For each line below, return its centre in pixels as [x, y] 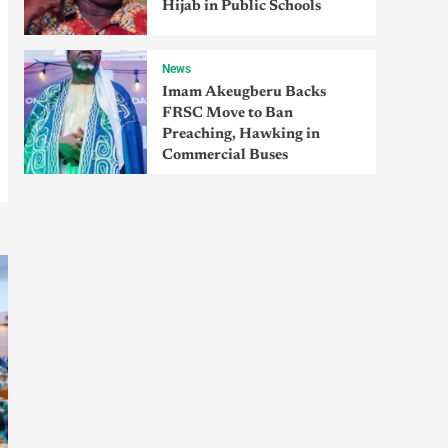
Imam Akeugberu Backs [243, 93]
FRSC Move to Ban [227, 114]
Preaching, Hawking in [240, 135]
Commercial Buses [224, 156]
